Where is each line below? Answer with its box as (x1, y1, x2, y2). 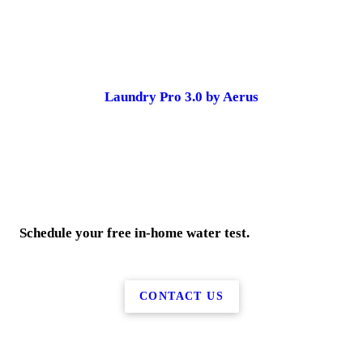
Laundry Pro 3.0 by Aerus (105, 89, 258, 105)
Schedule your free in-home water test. (19, 225, 250, 241)
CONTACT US (139, 289, 224, 302)
